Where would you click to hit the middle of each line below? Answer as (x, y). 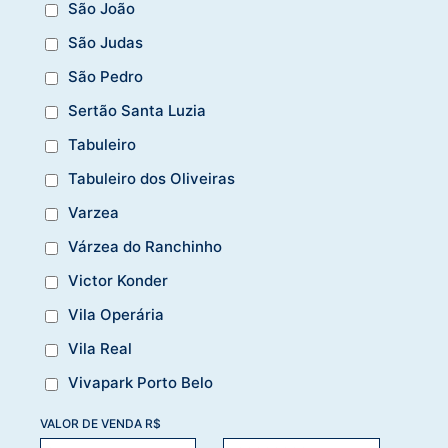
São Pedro (105, 76)
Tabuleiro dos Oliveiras (151, 178)
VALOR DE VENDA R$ (100, 423)
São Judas (105, 42)
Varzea (93, 212)
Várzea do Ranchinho (145, 246)
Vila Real (100, 348)
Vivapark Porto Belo (140, 382)
